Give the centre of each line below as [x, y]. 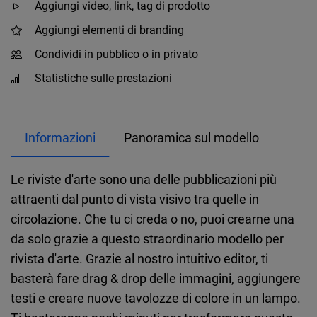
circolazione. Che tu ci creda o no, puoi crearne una [152, 219]
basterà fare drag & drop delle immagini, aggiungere [156, 278]
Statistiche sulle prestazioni [103, 78]
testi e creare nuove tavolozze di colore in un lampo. [156, 298]
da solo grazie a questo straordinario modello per [147, 238]
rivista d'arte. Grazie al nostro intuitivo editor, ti [139, 258]
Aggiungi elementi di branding [109, 30]
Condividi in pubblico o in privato [116, 54]
